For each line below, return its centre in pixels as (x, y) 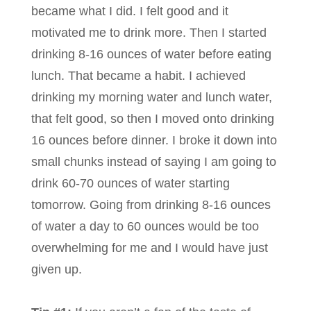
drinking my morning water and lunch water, (152, 98)
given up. (57, 270)
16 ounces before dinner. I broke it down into (154, 141)
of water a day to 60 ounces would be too (145, 227)
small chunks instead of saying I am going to (154, 162)
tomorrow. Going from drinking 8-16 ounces (151, 205)
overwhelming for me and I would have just (150, 248)
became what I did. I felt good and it (130, 11)
